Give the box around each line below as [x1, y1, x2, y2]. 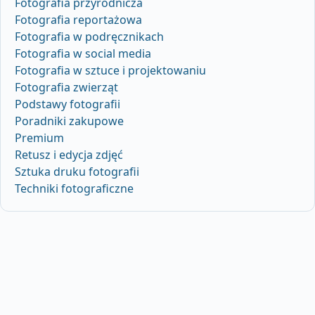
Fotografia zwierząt [15, 79, 118, 95]
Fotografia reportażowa [15, 11, 142, 27]
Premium [15, 129, 64, 146]
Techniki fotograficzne [15, 180, 134, 196]
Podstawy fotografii [15, 96, 120, 112]
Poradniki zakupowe [15, 112, 124, 129]
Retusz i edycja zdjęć [15, 146, 123, 162]
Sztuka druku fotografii [15, 163, 139, 179]
